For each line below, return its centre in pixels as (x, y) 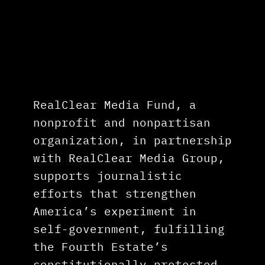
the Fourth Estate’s (101, 247)
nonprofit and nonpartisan (122, 122)
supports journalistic (108, 176)
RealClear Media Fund (104, 105)
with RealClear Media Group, (129, 158)
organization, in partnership (132, 140)
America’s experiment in (115, 211)
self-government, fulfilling (129, 229)
